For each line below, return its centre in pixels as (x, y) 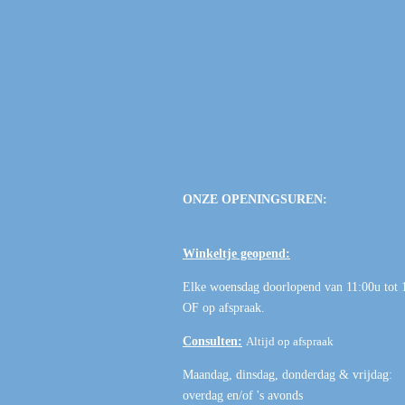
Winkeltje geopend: (236, 254)
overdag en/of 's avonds (243, 396)
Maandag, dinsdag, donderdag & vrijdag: (287, 375)
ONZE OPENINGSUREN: (255, 200)
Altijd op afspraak (290, 342)
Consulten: (212, 342)
